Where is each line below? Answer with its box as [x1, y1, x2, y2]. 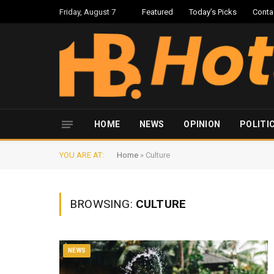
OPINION [183, 119, 221, 129]
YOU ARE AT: [59, 150, 104, 160]
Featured [142, 7, 173, 17]
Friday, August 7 [59, 7, 116, 17]
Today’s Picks [189, 7, 237, 17]
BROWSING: [70, 197, 136, 211]
